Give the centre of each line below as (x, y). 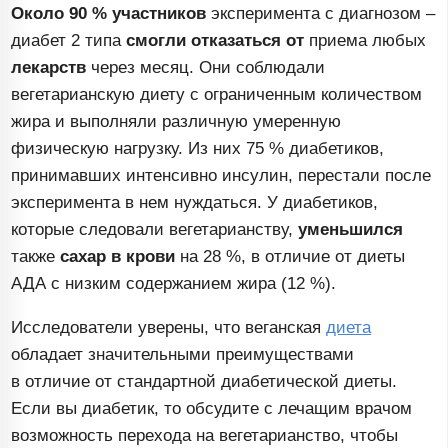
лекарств (49, 68)
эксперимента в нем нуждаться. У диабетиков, (195, 203)
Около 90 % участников (109, 14)
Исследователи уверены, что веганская (169, 328)
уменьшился (351, 230)
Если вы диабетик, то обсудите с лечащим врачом (212, 409)
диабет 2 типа (69, 41)
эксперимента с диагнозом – (321, 14)
